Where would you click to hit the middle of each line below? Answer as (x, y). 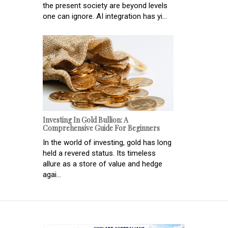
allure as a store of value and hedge (103, 164)
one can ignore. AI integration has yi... (105, 16)
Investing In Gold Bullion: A (85, 120)
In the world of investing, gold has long (107, 142)
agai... (52, 174)
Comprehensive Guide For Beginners (101, 128)
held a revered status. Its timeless (99, 153)
